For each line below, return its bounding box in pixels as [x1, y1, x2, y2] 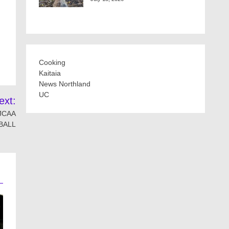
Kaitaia [39, 69, 61, 77]
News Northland [39, 80, 90, 88]
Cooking [39, 58, 65, 66]
